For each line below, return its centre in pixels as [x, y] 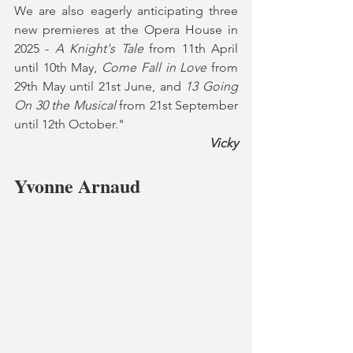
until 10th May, [58, 68]
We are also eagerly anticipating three [126, 11]
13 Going [212, 87]
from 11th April [194, 49]
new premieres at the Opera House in [126, 30]
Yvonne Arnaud [77, 186]
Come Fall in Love [157, 68]
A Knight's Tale [102, 49]
